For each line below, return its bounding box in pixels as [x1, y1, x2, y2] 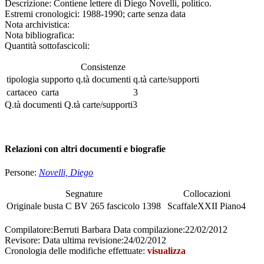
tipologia [6, 74, 39, 85]
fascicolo [107, 200, 140, 211]
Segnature [65, 188, 103, 199]
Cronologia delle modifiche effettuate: [5, 245, 147, 256]
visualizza [147, 245, 186, 256]
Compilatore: [5, 224, 53, 235]
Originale [6, 200, 44, 211]
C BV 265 [63, 200, 107, 211]
